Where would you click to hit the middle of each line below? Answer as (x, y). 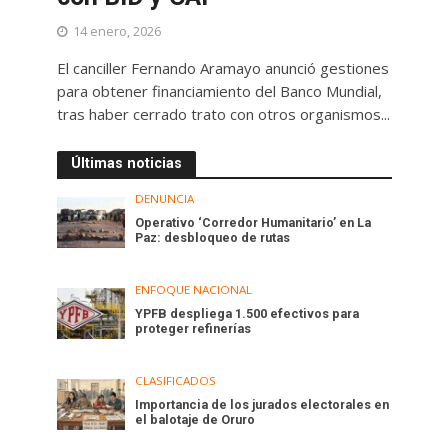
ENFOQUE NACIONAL (194, 290)
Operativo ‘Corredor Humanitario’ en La (253, 223)
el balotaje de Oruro (195, 420)
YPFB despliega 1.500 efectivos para (247, 314)
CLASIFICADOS (176, 381)
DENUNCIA (165, 199)
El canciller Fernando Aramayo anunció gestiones (222, 68)
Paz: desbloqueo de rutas (213, 238)
